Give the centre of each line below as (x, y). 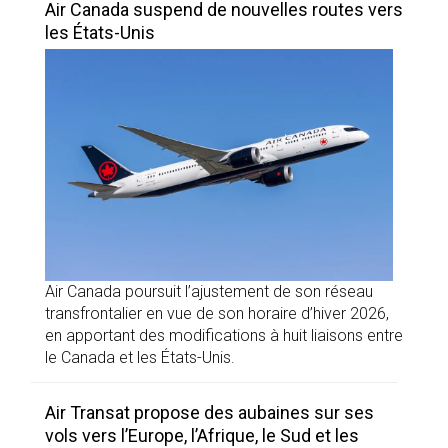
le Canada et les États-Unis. (140, 357)
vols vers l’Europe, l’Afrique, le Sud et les (202, 435)
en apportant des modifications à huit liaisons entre (224, 335)
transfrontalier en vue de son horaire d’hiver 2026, (217, 313)
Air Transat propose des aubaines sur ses (209, 412)
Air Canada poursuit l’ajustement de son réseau (209, 291)
